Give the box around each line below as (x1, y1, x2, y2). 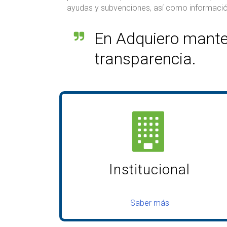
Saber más (130, 198, 169, 208)
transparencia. (94, 49, 196, 69)
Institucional (109, 161, 191, 178)
